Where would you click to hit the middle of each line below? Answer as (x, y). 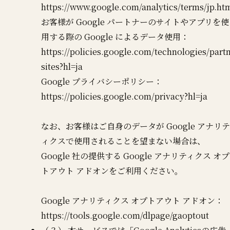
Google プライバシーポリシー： (102, 81)
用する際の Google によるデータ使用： (115, 36)
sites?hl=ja (62, 66)
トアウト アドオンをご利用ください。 (112, 170)
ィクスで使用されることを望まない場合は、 (123, 141)
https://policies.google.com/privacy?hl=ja (124, 96)
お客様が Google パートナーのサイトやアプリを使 (135, 22)
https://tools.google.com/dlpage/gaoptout (125, 215)
